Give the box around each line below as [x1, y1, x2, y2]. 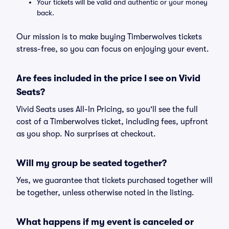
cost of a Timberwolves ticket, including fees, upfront [16, 117, 208, 126]
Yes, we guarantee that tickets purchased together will [16, 176, 213, 185]
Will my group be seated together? [16, 158, 167, 168]
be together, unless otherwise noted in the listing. [16, 188, 194, 197]
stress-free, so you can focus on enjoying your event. [16, 44, 209, 54]
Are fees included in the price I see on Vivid [16, 73, 200, 83]
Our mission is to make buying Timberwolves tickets [16, 32, 202, 41]
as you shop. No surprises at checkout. [16, 129, 156, 139]
